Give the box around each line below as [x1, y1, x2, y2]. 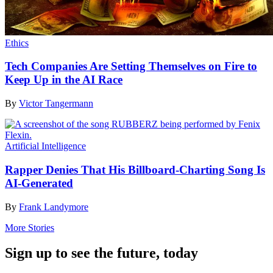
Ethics [5, 37, 29, 48]
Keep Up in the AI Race [5, 73, 122, 87]
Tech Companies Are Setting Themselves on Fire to [5, 60, 257, 73]
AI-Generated [5, 176, 73, 190]
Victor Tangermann [19, 98, 93, 109]
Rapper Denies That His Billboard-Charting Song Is [5, 163, 265, 176]
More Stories [5, 222, 54, 233]
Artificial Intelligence [5, 141, 86, 152]
